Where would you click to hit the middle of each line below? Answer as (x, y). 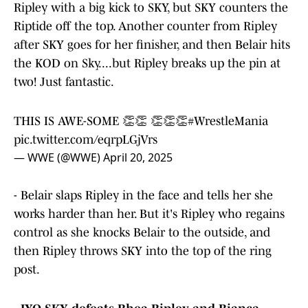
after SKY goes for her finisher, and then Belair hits (152, 45)
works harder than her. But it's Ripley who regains (149, 214)
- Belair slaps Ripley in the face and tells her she (143, 196)
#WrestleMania (228, 121)
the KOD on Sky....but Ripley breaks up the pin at (147, 64)
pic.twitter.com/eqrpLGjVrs (86, 140)
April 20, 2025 (138, 158)
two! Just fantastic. (64, 82)
